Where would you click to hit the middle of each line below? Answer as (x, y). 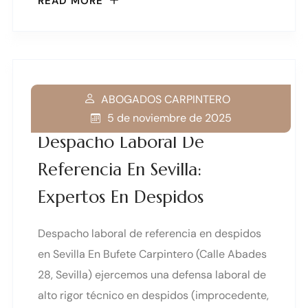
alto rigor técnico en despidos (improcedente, (153, 296)
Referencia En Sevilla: (120, 170)
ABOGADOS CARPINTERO (166, 99)
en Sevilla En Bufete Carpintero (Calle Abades (152, 254)
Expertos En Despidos (121, 197)
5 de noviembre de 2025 (169, 118)
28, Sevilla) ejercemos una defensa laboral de (152, 275)
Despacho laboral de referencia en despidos (150, 234)
